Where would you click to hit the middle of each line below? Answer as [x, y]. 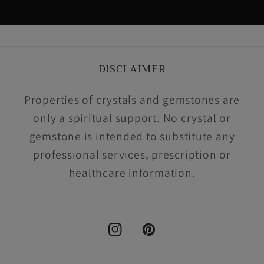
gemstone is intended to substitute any [132, 136]
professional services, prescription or [132, 155]
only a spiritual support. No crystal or [132, 118]
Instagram [132, 237]
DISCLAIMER [132, 69]
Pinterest [163, 237]
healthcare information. [132, 173]
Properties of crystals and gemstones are [132, 100]
